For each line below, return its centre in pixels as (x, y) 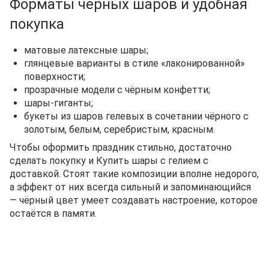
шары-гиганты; (59, 103)
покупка (37, 24)
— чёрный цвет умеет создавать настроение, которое (134, 200)
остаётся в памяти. (53, 213)
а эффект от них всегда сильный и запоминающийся (130, 187)
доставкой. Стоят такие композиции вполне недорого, (134, 174)
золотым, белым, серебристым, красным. (119, 129)
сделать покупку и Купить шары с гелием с (109, 161)
